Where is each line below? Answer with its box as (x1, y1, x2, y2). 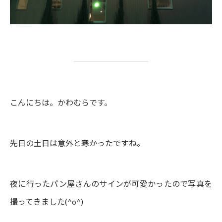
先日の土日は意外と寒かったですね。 (10, 138, 145, 148)
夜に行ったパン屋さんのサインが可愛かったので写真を (10, 179, 212, 189)
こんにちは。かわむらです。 (10, 98, 112, 108)
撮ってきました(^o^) (10, 197, 83, 207)
